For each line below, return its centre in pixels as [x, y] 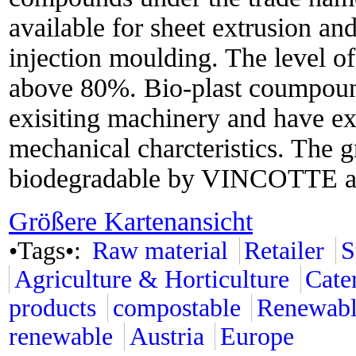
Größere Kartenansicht [131, 221]
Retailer [284, 251]
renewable [61, 337]
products [52, 308]
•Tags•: [48, 251]
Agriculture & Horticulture [151, 279]
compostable [176, 308]
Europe [257, 337]
